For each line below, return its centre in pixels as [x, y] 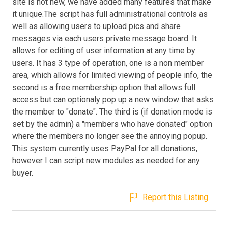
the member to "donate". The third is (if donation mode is [112, 111]
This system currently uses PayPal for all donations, [105, 148]
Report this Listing [175, 197]
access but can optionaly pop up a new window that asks [113, 99]
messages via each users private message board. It [105, 38]
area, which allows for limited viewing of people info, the [112, 75]
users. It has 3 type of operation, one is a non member [108, 63]
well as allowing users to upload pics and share [96, 26]
